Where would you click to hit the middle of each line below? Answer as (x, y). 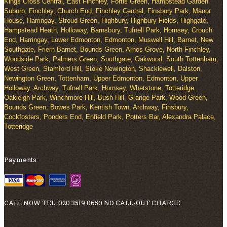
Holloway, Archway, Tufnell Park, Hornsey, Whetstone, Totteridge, (100, 88)
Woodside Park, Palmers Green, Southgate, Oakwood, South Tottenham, (111, 59)
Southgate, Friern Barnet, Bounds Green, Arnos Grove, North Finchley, (107, 50)
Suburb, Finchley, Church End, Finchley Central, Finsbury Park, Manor (107, 11)
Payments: (21, 160)
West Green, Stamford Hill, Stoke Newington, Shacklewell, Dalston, (103, 69)
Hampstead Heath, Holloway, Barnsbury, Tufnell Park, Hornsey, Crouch (108, 30)
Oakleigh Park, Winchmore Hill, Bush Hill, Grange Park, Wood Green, (106, 98)
